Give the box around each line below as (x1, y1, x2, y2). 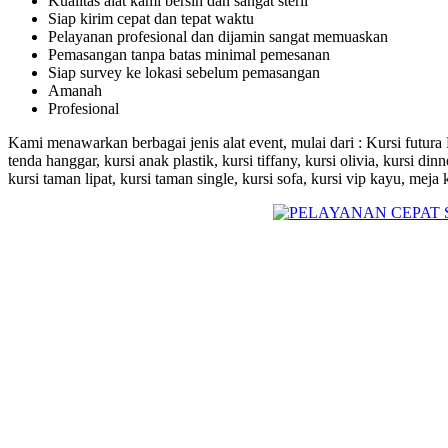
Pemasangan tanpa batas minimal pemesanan (48, 46, 330, 63)
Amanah (48, 82, 102, 99)
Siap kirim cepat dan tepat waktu (48, 10, 254, 27)
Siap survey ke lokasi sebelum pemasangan (48, 64, 320, 81)
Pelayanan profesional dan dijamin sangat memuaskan (48, 28, 388, 45)
